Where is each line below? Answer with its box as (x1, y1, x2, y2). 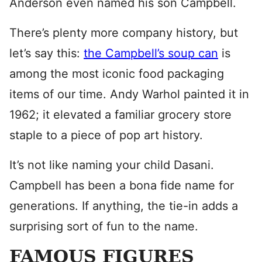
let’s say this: (9, 46, 84, 60)
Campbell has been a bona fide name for (9, 178, 234, 192)
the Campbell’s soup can (84, 46, 218, 60)
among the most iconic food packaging (9, 67, 224, 81)
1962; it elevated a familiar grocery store (9, 108, 232, 122)
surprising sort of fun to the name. (9, 219, 198, 233)
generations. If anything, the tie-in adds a (9, 199, 238, 213)
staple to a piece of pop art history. (9, 128, 206, 142)
